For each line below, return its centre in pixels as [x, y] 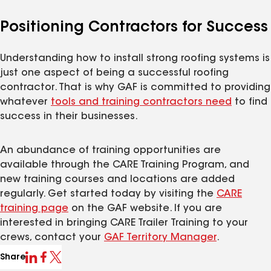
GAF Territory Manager [160, 237]
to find [250, 102]
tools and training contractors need [141, 102]
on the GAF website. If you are [145, 208]
